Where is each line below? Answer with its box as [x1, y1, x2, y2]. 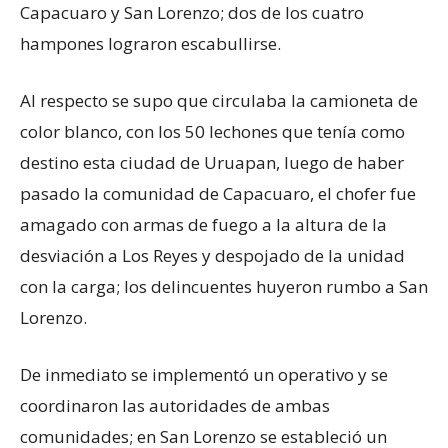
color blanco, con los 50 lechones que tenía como [20, 119, 405, 143]
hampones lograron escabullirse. [20, 31, 281, 55]
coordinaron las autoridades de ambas [20, 393, 330, 417]
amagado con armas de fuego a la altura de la [20, 212, 387, 236]
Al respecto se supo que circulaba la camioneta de [20, 88, 418, 112]
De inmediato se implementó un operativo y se [20, 362, 388, 386]
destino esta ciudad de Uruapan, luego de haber [20, 150, 404, 174]
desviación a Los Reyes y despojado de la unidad [20, 243, 405, 267]
